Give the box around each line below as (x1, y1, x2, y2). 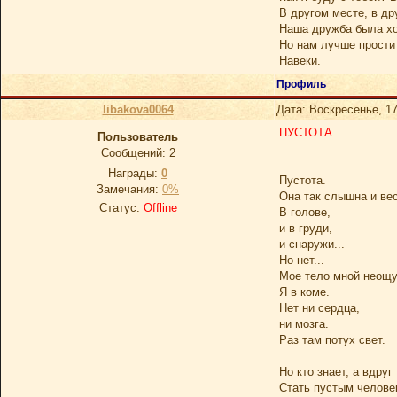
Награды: (108, 167, 161, 180)
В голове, (279, 206, 331, 219)
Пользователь (97, 130, 178, 144)
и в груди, (279, 222, 332, 235)
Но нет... (279, 253, 324, 267)
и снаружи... (279, 237, 345, 251)
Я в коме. (279, 285, 330, 299)
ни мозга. (279, 317, 329, 331)
